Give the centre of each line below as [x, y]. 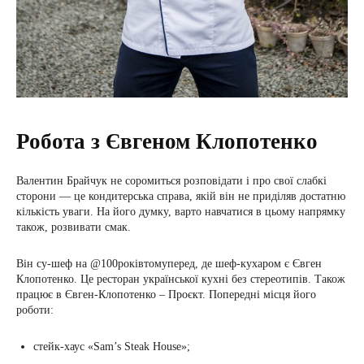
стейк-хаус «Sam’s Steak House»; [112, 347]
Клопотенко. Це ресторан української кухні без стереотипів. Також [181, 279]
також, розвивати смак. [74, 227]
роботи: [35, 310]
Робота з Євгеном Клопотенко [167, 141]
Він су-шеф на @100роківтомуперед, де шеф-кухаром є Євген [169, 264]
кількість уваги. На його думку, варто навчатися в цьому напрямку [181, 212]
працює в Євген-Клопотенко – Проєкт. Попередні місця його [166, 295]
